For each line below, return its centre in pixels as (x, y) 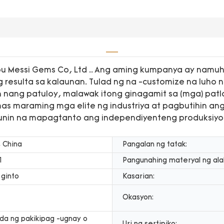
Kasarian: (138, 176)
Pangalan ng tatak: (155, 144)
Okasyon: (138, 197)
